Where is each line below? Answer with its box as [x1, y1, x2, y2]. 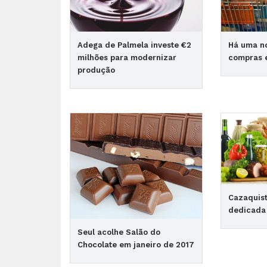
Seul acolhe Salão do [77, 227, 160, 237]
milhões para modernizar [77, 52, 176, 62]
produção [77, 65, 115, 74]
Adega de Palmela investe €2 [77, 40, 191, 49]
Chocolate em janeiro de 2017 [77, 240, 194, 249]
